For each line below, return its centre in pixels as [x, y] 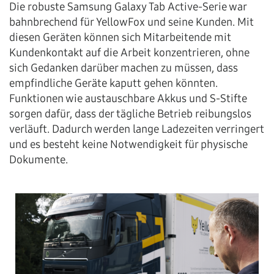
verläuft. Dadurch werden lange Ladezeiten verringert [137, 129]
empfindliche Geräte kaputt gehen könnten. [113, 83]
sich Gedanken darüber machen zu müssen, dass [124, 68]
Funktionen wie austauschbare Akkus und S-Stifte [128, 98]
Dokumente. [39, 160]
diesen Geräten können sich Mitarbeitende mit [120, 37]
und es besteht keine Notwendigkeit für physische [128, 144]
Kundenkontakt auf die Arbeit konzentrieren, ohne [129, 53]
